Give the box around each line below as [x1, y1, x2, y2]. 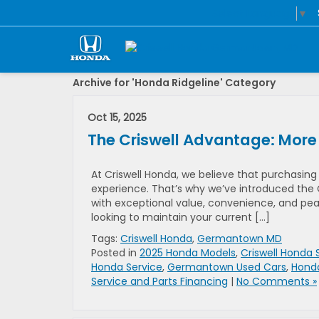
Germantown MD [197, 231, 282, 246]
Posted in [91, 246, 140, 260]
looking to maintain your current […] [91, 210, 270, 224]
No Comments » [236, 274, 317, 288]
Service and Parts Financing [91, 274, 228, 288]
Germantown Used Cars [167, 260, 286, 274]
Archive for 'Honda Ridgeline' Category [73, 75, 276, 90]
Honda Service [91, 260, 162, 274]
